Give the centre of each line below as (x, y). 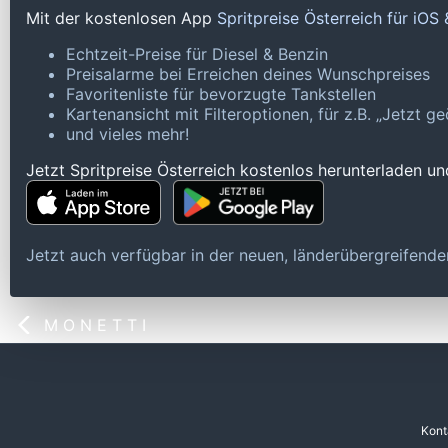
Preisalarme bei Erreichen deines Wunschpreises (248, 74)
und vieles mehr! (127, 134)
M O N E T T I (95, 325)
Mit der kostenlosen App (121, 18)
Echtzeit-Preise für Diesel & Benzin (197, 54)
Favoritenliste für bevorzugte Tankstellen (221, 94)
